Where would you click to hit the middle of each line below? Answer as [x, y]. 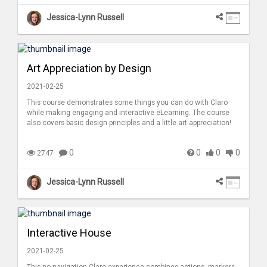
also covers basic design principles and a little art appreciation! [129, 123]
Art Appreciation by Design [89, 69]
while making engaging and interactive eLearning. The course [128, 113]
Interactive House [69, 233]
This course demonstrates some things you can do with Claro [127, 103]
